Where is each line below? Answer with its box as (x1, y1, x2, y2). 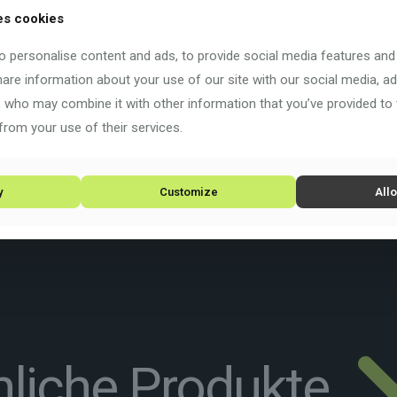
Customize (159, 184, 218, 198)
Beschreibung (62, 2, 148, 19)
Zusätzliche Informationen (172, 2, 335, 19)
